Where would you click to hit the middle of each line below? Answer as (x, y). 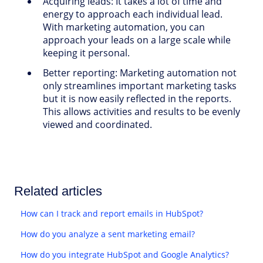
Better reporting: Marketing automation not (140, 73)
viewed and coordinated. (97, 124)
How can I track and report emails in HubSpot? (112, 213)
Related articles (58, 191)
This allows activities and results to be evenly (141, 111)
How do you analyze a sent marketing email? (108, 234)
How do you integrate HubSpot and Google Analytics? (125, 254)
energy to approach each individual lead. (133, 14)
